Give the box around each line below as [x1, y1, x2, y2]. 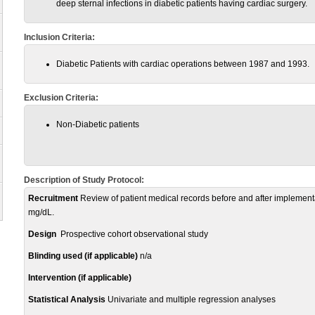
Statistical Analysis [28, 295, 105, 304]
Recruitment [28, 193, 78, 203]
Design [28, 229, 56, 239]
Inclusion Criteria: [24, 32, 95, 42]
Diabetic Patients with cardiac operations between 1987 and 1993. [56, 59, 309, 69]
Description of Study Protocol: [24, 175, 144, 185]
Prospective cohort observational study [56, 229, 208, 239]
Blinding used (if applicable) [28, 251, 138, 261]
